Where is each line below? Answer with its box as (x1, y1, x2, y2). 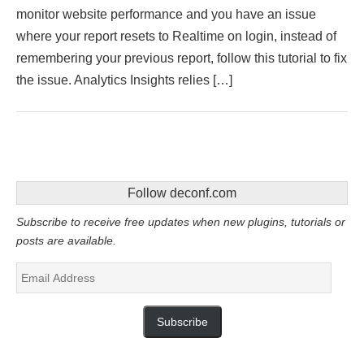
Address (15, 283, 63, 297)
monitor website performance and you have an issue (16, 7, 316, 21)
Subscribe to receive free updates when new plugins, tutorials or (16, 215, 345, 228)
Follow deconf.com (128, 186, 236, 200)
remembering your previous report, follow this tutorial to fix (16, 51, 347, 65)
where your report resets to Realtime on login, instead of (16, 29, 336, 43)
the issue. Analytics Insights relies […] (16, 73, 232, 87)
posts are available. (16, 234, 116, 247)
